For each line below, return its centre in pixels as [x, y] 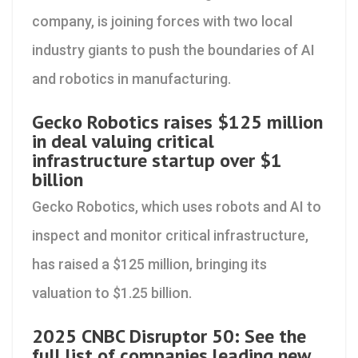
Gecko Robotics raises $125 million [177, 122]
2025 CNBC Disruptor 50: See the [169, 336]
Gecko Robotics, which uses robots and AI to [177, 207]
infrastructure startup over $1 [157, 160]
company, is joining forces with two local [162, 21]
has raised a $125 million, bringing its [149, 264]
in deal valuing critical [123, 141]
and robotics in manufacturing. [131, 79]
